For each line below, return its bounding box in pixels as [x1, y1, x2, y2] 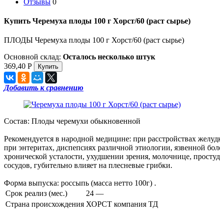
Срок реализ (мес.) [5, 189, 67, 198]
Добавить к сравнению [4, 83, 83, 92]
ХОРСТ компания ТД [86, 200, 158, 209]
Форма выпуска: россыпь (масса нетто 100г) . [4, 179, 156, 188]
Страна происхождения [5, 200, 84, 209]
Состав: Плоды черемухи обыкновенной [4, 117, 140, 126]
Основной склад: [4, 53, 63, 61]
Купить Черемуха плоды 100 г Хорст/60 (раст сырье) [4, 16, 191, 25]
